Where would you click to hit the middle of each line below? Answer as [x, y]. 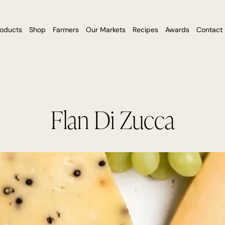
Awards [177, 30]
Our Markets [105, 30]
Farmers [66, 30]
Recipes [145, 30]
